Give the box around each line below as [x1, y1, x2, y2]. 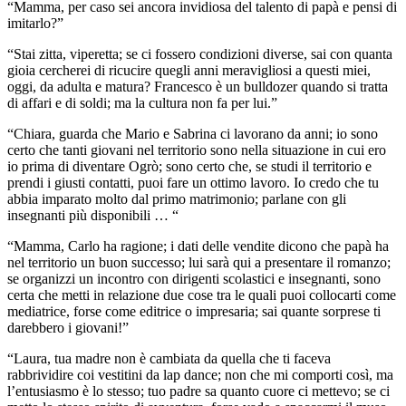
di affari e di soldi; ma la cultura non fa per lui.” [7, 94, 277, 111]
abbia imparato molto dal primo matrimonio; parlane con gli [7, 190, 346, 207]
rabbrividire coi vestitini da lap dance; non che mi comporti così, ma [7, 366, 393, 382]
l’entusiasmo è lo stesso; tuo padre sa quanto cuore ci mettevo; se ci [7, 382, 390, 399]
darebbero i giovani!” [7, 319, 129, 335]
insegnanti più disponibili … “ [7, 207, 179, 223]
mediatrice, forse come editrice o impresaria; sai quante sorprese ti [7, 303, 381, 319]
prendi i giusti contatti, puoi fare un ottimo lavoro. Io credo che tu [7, 174, 379, 190]
